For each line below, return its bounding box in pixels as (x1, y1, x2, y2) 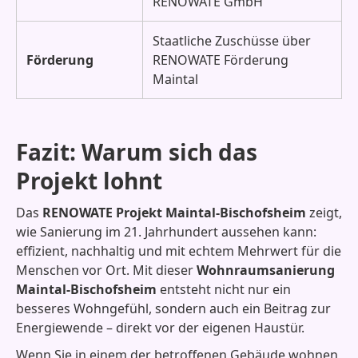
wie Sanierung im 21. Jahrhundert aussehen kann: (16, 223, 316, 241)
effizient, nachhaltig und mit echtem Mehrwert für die (16, 242, 341, 260)
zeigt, (306, 204, 342, 221)
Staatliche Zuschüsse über (153, 32, 311, 50)
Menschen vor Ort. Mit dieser (16, 261, 197, 279)
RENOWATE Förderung (153, 51, 288, 69)
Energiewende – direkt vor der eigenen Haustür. (16, 319, 304, 336)
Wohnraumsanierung (197, 261, 335, 279)
